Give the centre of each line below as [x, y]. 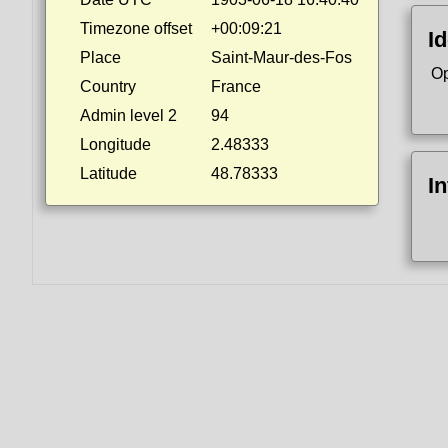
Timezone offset [136, 28]
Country [108, 86]
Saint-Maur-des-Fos [281, 57]
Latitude [108, 173]
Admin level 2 [128, 115]
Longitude [115, 144]
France [236, 86]
